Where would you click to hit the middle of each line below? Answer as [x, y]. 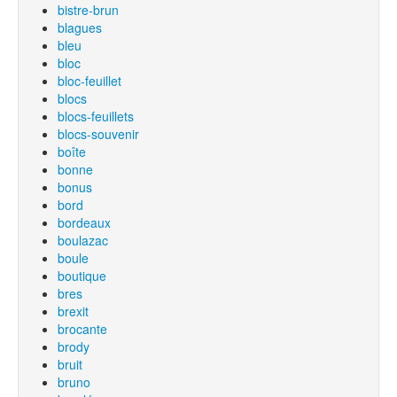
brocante [82, 329]
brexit [73, 311]
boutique [82, 276]
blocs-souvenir [98, 134]
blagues [80, 27]
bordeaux [84, 222]
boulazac [83, 240]
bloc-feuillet [90, 81]
